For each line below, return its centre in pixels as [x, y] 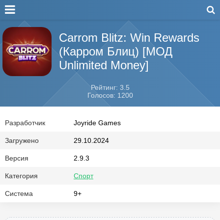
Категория [21, 176]
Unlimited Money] [104, 65]
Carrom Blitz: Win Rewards [129, 38]
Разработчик [25, 123]
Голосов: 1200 [110, 95]
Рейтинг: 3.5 [110, 87]
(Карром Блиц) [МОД [116, 51]
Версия [17, 158]
